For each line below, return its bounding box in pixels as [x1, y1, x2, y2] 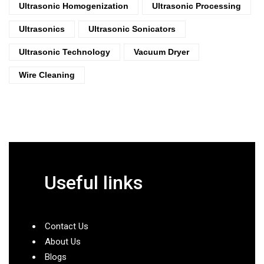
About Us [45, 236, 81, 247]
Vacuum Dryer [134, 47, 189, 57]
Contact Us [45, 220, 88, 232]
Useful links [44, 171, 143, 194]
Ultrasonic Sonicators [88, 24, 176, 34]
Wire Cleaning [19, 70, 75, 80]
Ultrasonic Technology [19, 47, 110, 57]
